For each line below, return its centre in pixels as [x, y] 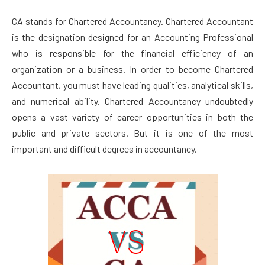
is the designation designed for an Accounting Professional [132, 37]
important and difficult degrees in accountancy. [104, 148]
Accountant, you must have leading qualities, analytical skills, [132, 85]
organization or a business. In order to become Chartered [132, 69]
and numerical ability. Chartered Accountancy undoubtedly [132, 101]
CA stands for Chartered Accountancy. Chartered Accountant [132, 21]
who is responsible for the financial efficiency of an [132, 53]
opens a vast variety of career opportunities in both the [132, 117]
